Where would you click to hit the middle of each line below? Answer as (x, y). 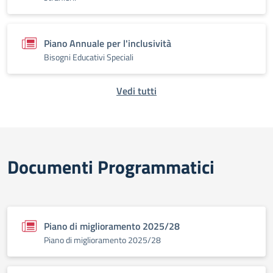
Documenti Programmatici (111, 167)
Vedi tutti (136, 91)
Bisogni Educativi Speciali (89, 57)
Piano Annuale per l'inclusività (108, 43)
